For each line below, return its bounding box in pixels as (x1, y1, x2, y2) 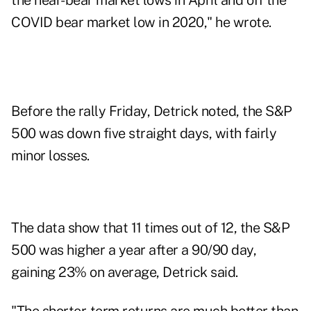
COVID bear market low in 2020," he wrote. (11, 14, 271, 31)
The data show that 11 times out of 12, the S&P (11, 219, 289, 237)
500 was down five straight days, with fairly (11, 125, 276, 142)
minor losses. (11, 147, 90, 165)
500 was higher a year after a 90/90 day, (11, 242, 256, 259)
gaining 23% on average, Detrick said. (11, 264, 238, 281)
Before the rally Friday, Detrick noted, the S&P (11, 103, 292, 120)
